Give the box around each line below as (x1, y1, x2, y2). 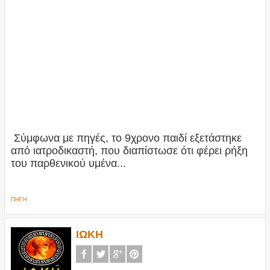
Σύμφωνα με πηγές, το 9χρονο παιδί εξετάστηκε (10, 132, 242, 145)
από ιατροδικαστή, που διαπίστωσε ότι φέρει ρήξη (10, 145, 248, 157)
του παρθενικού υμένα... (10, 157, 126, 170)
